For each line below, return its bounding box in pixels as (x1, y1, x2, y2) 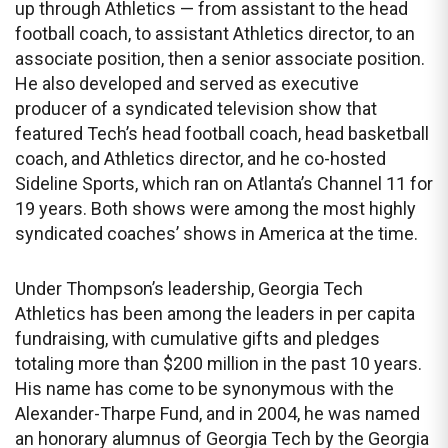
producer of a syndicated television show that (15, 98, 377, 120)
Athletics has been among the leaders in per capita (15, 303, 415, 325)
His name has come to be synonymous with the (15, 378, 394, 400)
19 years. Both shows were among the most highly (15, 198, 416, 220)
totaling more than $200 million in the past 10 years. (15, 353, 422, 375)
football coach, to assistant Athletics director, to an (15, 23, 415, 45)
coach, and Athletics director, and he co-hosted (15, 148, 386, 170)
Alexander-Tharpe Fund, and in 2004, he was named (15, 403, 420, 425)
